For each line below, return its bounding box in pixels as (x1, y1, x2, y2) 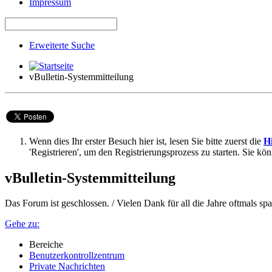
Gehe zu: (5, 219, 39, 229)
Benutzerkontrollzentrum (29, 250, 124, 261)
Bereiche (29, 239, 63, 250)
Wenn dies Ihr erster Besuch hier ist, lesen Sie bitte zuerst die (29, 135, 263, 146)
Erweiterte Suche (29, 39, 95, 50)
